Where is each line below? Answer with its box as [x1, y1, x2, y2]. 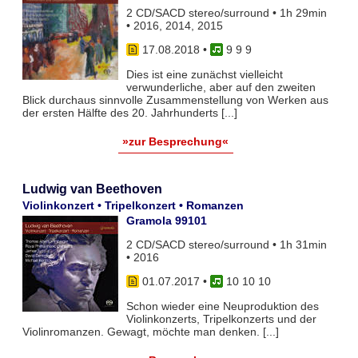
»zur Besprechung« [122, 134, 229, 148]
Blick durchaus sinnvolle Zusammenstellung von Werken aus [22, 93, 328, 106]
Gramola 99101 [125, 213, 207, 227]
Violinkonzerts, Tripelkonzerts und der [125, 312, 316, 325]
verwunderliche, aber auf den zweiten [125, 80, 316, 93]
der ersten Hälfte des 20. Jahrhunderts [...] [22, 105, 237, 119]
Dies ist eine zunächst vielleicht [125, 67, 283, 81]
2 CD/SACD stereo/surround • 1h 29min [125, 6, 327, 19]
